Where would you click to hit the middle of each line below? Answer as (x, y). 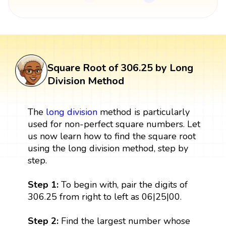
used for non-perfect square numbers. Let (114, 124)
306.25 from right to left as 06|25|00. (104, 196)
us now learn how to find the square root (111, 136)
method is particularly (143, 112)
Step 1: (44, 184)
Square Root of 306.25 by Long (120, 68)
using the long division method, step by (108, 148)
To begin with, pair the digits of (124, 184)
